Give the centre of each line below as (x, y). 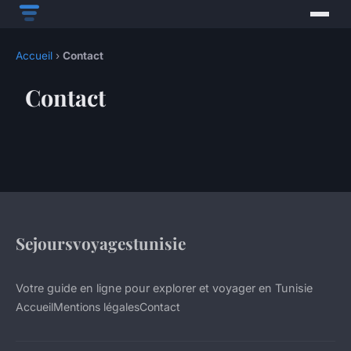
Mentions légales (96, 307)
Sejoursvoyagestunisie (101, 243)
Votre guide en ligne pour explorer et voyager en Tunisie (164, 288)
